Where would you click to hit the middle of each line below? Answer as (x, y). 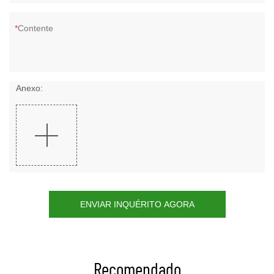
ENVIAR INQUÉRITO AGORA (137, 205)
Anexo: (29, 88)
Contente (35, 28)
